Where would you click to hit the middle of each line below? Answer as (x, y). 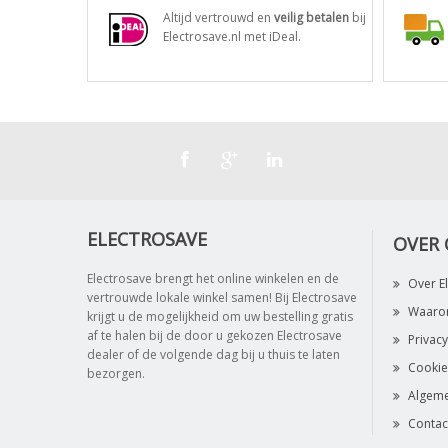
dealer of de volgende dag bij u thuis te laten (213, 354)
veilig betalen (311, 17)
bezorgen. (116, 373)
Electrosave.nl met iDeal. (232, 36)
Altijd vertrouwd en (218, 17)
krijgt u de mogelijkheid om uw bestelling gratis (220, 316)
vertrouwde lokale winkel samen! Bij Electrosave (222, 297)
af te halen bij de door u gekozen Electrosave (214, 335)
